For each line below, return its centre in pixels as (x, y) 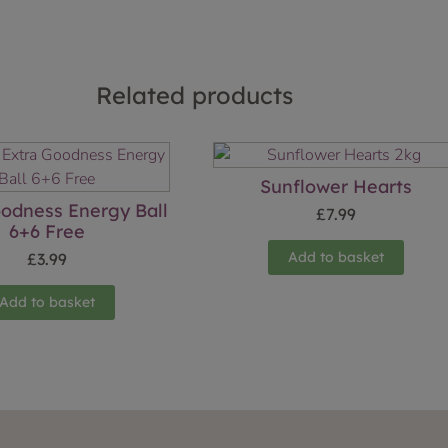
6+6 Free (46, 232)
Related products (194, 95)
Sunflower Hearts (336, 187)
